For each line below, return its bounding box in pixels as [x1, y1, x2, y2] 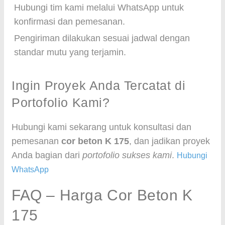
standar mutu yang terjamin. [14, 47, 126, 57]
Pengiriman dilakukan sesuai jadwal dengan [14, 33, 190, 43]
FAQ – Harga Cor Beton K [12, 187, 193, 203]
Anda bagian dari [12, 150, 82, 160]
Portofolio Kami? [12, 95, 110, 109]
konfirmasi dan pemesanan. [14, 17, 125, 27]
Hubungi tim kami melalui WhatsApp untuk [14, 3, 184, 13]
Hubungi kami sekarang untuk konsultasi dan [12, 122, 191, 132]
